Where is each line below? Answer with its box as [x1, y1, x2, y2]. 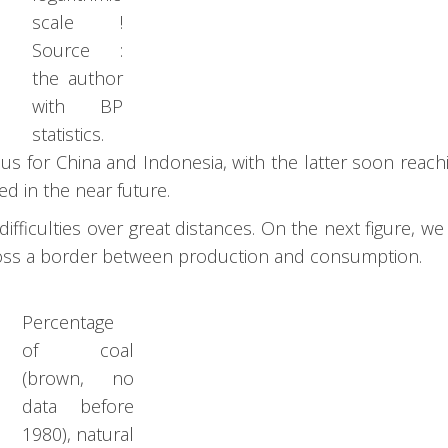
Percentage [21, 310, 114, 335]
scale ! [32, 10, 124, 35]
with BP [32, 94, 124, 119]
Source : [32, 38, 124, 63]
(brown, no [21, 366, 134, 391]
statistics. [32, 122, 105, 147]
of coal [21, 338, 134, 363]
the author [32, 66, 124, 91]
